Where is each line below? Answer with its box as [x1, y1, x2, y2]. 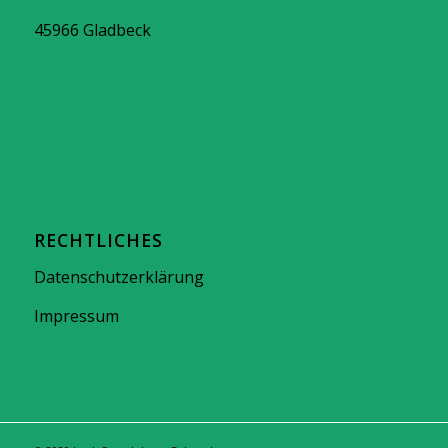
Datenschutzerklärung [33, 265, 204, 288]
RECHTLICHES [33, 228, 163, 253]
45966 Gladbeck [33, 18, 151, 41]
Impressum [33, 305, 119, 328]
